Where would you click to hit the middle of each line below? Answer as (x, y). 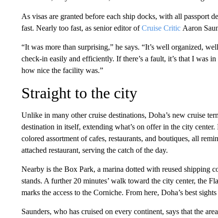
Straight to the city (79, 93)
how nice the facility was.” (62, 70)
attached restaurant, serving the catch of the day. (94, 150)
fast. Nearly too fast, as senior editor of (81, 28)
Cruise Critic (161, 28)
